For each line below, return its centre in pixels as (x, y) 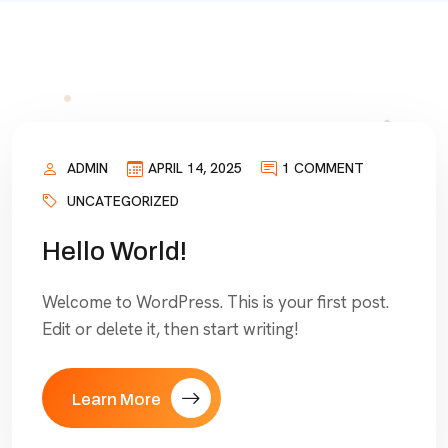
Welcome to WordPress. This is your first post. (215, 302)
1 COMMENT (323, 168)
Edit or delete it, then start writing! (170, 329)
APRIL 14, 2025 (195, 168)
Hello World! (114, 251)
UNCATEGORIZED (123, 200)
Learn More (116, 400)
